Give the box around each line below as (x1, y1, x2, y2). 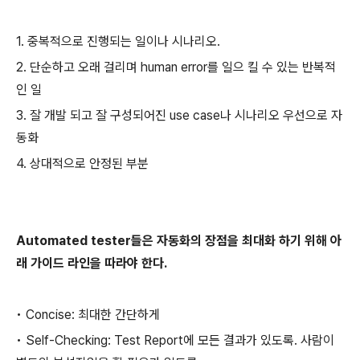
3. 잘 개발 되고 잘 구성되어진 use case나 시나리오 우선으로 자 (16, 108, 342, 123)
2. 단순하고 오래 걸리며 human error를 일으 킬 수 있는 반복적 (16, 59, 336, 75)
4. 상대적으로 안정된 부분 (16, 156, 149, 171)
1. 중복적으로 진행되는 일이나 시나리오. (16, 34, 220, 49)
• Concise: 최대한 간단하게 (16, 307, 160, 322)
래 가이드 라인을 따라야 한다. (16, 256, 167, 271)
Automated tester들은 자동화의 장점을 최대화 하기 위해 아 (16, 233, 342, 248)
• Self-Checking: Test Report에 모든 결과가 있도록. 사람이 (16, 333, 334, 348)
